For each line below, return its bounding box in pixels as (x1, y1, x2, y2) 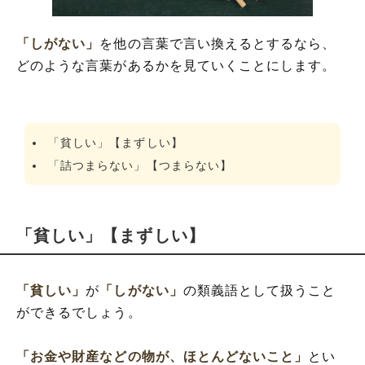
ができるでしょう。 (16, 306, 142, 319)
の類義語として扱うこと (182, 284, 336, 297)
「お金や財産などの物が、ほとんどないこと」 (16, 350, 309, 363)
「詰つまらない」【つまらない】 (48, 159, 233, 172)
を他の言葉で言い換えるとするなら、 (99, 37, 336, 51)
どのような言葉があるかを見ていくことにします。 (16, 59, 336, 73)
